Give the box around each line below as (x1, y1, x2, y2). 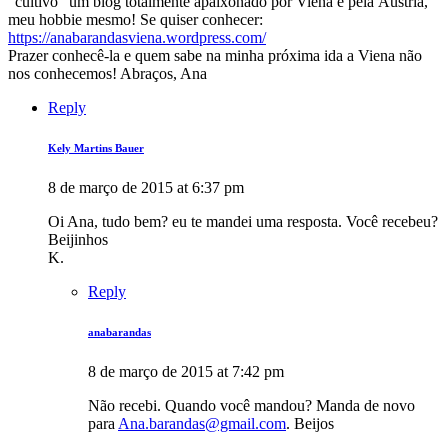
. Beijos (286, 415, 334, 433)
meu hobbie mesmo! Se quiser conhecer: (8, 11, 263, 29)
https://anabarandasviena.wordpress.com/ (8, 29, 266, 47)
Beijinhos (48, 231, 108, 249)
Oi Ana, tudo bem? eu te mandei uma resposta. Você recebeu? (48, 213, 438, 231)
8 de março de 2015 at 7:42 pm (88, 363, 284, 381)
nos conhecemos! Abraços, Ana (8, 65, 207, 83)
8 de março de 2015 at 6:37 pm (48, 179, 244, 197)
